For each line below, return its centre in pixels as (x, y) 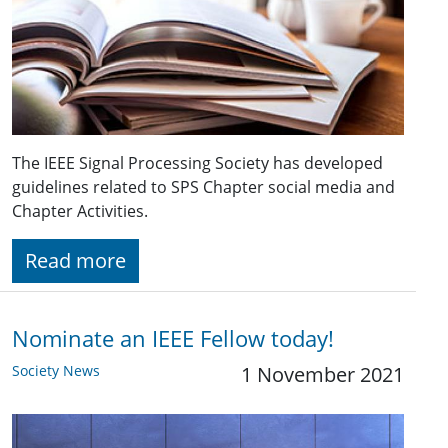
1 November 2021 (322, 374)
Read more (75, 260)
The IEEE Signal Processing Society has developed (197, 163)
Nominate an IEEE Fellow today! (173, 338)
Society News (56, 370)
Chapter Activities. (80, 211)
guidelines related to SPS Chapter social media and (203, 187)
